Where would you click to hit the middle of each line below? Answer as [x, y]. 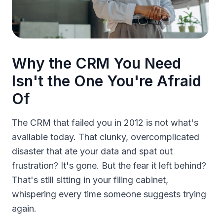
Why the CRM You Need [96, 63]
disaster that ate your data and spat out [92, 151]
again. [24, 208]
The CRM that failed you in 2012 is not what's [105, 123]
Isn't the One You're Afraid [107, 81]
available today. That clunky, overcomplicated [106, 137]
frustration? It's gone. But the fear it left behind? [109, 166]
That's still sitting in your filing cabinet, [90, 180]
